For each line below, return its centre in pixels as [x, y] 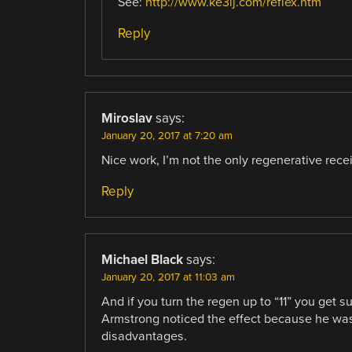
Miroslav [126, 118]
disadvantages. [144, 336]
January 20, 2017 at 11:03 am [168, 277]
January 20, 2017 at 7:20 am [167, 136]
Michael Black [142, 259]
